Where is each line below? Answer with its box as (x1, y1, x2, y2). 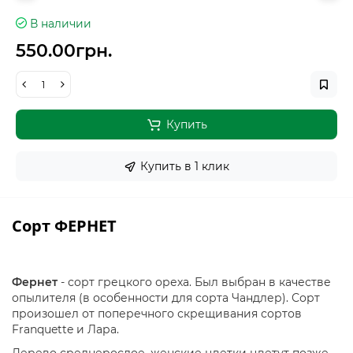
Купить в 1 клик (140, 159, 229, 173)
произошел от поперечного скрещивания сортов (12, 307, 302, 321)
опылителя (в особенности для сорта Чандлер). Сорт (12, 291, 320, 305)
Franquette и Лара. (12, 322, 119, 336)
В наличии (30, 17, 91, 31)
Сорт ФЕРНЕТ (12, 215, 117, 236)
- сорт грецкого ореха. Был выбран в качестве (61, 275, 331, 289)
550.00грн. (16, 40, 112, 61)
